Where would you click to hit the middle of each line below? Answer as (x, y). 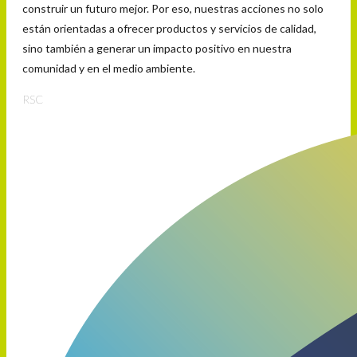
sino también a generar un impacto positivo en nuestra (157, 48)
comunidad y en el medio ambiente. (109, 68)
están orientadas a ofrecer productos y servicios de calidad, (169, 28)
